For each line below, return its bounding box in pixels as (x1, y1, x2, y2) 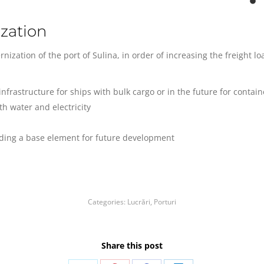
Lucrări (127, 197, 150, 207)
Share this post (101, 240, 163, 251)
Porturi (154, 197, 176, 207)
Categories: (88, 197, 127, 207)
